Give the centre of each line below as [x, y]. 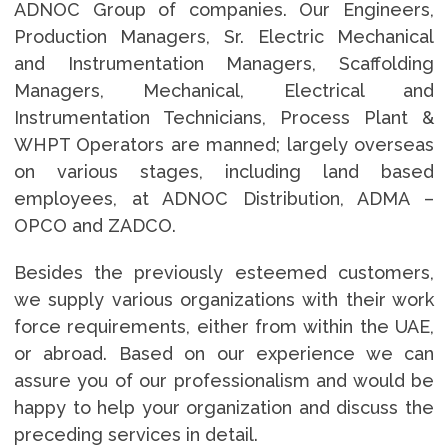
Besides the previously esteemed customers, [224, 272]
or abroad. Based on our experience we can [224, 353]
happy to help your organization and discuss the [224, 407]
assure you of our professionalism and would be [224, 380]
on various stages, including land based [224, 171]
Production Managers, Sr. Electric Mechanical [224, 36]
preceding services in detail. [135, 434]
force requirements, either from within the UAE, [224, 326]
